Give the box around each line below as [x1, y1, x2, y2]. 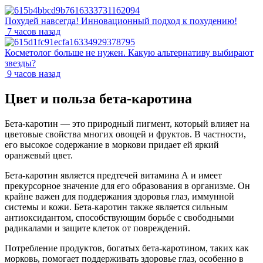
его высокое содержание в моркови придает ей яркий [5, 139, 219, 150]
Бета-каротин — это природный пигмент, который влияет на [5, 118, 249, 129]
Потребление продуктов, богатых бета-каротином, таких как [5, 242, 249, 253]
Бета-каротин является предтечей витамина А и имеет [5, 170, 222, 180]
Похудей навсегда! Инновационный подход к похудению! [5, 15, 237, 26]
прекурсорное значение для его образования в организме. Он [5, 180, 250, 191]
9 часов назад [7, 68, 60, 79]
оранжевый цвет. [5, 150, 73, 160]
